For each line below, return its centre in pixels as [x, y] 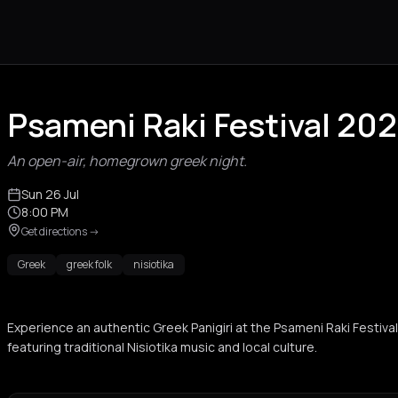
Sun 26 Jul [50, 194]
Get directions [54, 231]
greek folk [89, 264]
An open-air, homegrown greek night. [127, 161]
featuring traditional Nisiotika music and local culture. [162, 347]
